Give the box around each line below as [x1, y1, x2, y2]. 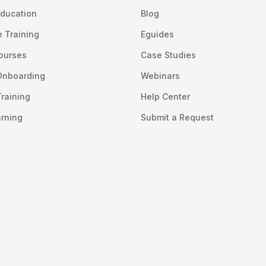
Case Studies [141, 49, 197, 60]
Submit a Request [141, 112, 214, 122]
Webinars [141, 70, 180, 81]
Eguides [141, 28, 175, 39]
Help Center [141, 91, 191, 102]
